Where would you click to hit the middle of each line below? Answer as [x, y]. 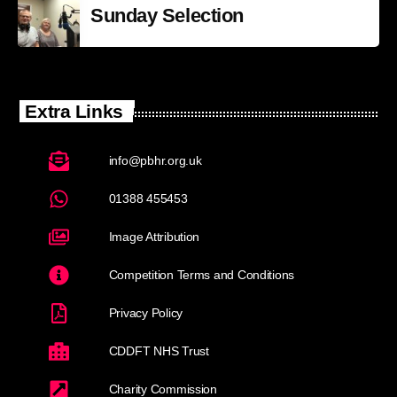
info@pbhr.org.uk [155, 161]
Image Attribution [154, 237]
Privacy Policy [145, 313]
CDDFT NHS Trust [159, 351]
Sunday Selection [167, 16]
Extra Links [74, 111]
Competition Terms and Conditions [202, 275]
